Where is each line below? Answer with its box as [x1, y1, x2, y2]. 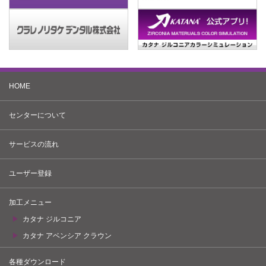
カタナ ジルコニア [23, 215, 81, 224]
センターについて [9, 111, 66, 120]
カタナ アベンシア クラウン [23, 232, 112, 240]
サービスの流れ [9, 140, 59, 149]
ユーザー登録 [9, 169, 52, 178]
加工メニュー [9, 198, 52, 207]
